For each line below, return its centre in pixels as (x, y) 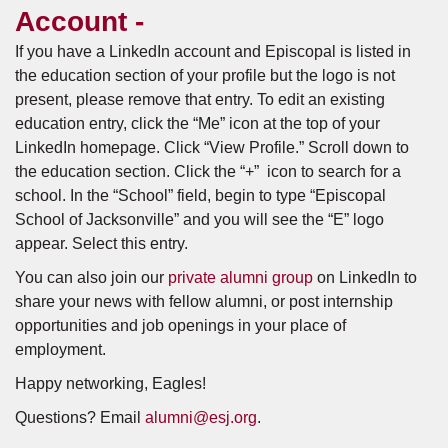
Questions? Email (80, 417)
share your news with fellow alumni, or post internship (204, 301)
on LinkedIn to (365, 277)
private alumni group (240, 277)
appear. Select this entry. (101, 243)
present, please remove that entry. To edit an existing (200, 99)
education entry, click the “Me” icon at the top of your (197, 123)
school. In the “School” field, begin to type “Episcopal (200, 195)
